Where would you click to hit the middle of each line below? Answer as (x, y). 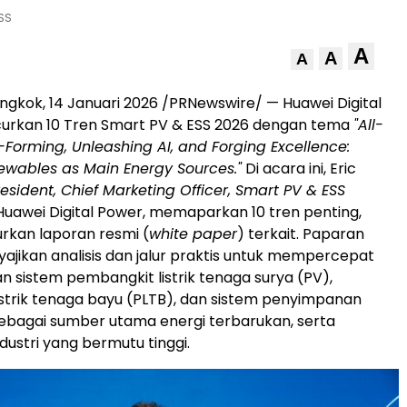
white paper (193, 234)
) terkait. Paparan (301, 234)
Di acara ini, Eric (299, 169)
